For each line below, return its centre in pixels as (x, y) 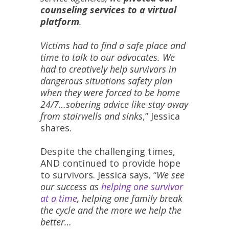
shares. (56, 128)
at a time (59, 198)
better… (56, 222)
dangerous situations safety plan (106, 81)
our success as (71, 186)
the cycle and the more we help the (111, 210)
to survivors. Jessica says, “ (98, 175)
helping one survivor (142, 186)
